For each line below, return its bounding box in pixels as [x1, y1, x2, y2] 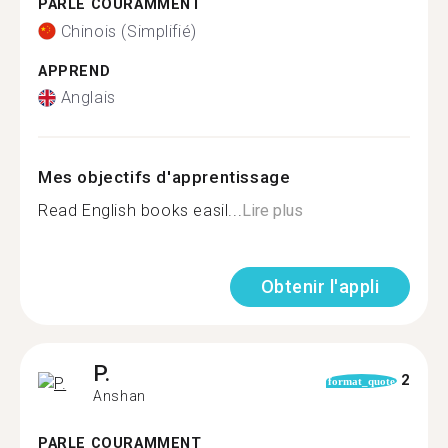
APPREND [38, 62, 111, 80]
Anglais [60, 88, 116, 107]
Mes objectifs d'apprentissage [38, 167, 291, 187]
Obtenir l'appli [260, 276, 379, 297]
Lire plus [242, 201, 304, 220]
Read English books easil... [38, 201, 243, 220]
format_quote [327, 374, 395, 387]
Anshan [93, 388, 146, 404]
